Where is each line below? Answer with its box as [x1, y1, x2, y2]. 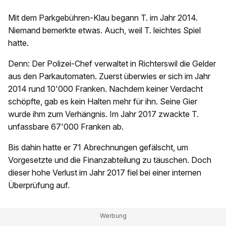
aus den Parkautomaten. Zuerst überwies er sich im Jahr [8, 71, 210, 82]
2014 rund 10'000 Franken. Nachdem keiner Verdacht [8, 84, 203, 94]
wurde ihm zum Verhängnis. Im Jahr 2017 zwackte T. [8, 109, 199, 120]
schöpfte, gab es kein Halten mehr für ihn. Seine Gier [8, 96, 197, 107]
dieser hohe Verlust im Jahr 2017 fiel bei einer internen [8, 167, 201, 178]
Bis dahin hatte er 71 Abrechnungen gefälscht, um [8, 142, 188, 153]
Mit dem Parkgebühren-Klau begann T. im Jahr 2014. [8, 13, 198, 23]
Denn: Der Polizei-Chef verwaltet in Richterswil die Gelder [8, 59, 216, 69]
